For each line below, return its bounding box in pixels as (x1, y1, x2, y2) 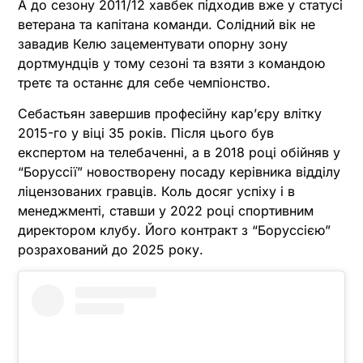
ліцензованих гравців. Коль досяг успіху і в (18, 183, 295, 200)
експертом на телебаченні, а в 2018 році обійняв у (18, 144, 340, 161)
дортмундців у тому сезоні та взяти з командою (18, 55, 325, 71)
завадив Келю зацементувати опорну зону (18, 36, 288, 52)
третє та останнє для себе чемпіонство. (18, 75, 271, 91)
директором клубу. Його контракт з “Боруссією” (18, 222, 331, 239)
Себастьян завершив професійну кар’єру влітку (18, 105, 322, 122)
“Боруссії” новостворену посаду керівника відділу (18, 164, 340, 181)
